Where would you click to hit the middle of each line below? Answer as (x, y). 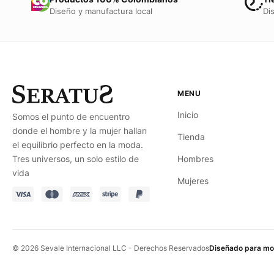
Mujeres (193, 181)
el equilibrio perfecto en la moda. (78, 145)
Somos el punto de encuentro (71, 117)
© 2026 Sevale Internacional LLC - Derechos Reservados (111, 248)
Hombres (195, 159)
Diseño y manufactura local (101, 12)
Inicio (187, 115)
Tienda (191, 137)
